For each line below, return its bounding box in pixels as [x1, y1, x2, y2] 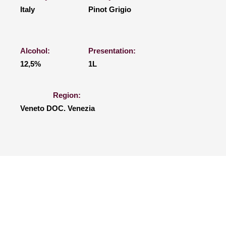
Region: [53, 91, 81, 99]
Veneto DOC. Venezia [20, 104, 95, 112]
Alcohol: [20, 46, 50, 55]
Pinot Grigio [88, 5, 131, 14]
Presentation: [88, 46, 136, 55]
